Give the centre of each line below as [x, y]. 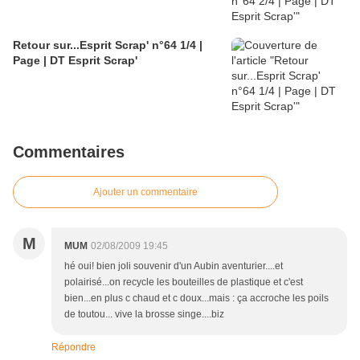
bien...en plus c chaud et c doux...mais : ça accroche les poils [196, 299]
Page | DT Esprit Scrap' [75, 61]
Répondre [74, 348]
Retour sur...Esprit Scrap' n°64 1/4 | [108, 45]
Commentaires [69, 152]
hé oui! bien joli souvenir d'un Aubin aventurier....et [174, 266]
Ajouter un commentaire [145, 192]
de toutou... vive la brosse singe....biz [144, 315]
